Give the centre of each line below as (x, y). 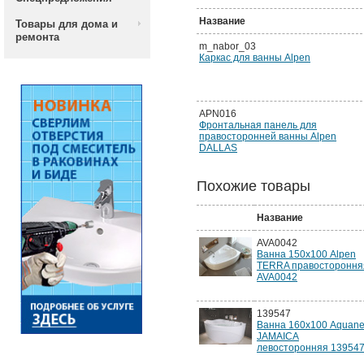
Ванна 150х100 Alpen (306, 254)
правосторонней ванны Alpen (268, 136)
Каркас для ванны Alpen (255, 58)
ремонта (37, 37)
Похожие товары (253, 186)
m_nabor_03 (227, 46)
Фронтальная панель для (258, 125)
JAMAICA (278, 336)
